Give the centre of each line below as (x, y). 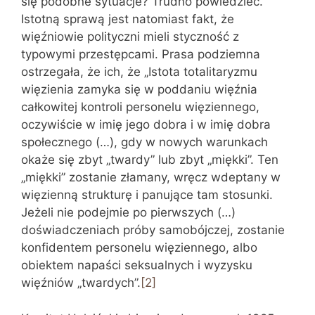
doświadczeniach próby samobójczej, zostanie (153, 230)
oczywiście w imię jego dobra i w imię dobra (146, 124)
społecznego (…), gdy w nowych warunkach (144, 142)
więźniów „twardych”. (81, 283)
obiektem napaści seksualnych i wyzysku (137, 265)
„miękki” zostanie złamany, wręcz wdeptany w (151, 177)
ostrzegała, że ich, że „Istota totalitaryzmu (139, 72)
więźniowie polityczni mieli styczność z (130, 37)
